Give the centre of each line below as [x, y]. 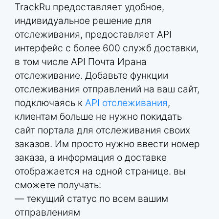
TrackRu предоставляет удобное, [89, 7]
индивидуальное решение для [83, 21]
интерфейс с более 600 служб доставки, [107, 48]
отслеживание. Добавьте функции [91, 76]
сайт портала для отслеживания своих [102, 130]
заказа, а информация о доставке [91, 158]
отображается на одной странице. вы [100, 171]
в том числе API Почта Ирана [81, 62]
